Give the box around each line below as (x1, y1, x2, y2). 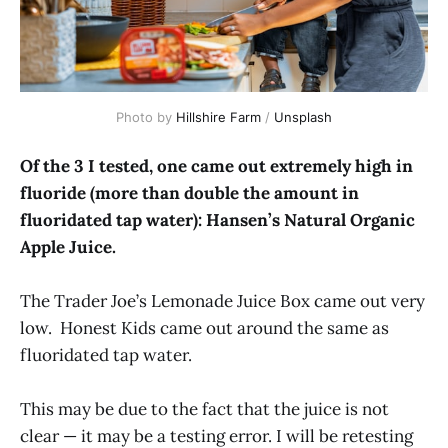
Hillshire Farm (176, 108, 261, 125)
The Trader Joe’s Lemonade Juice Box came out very (20, 290, 425, 313)
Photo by (116, 108, 176, 125)
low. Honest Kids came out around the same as (20, 317, 389, 340)
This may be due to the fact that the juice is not (20, 398, 389, 421)
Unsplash (274, 108, 332, 125)
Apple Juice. (20, 235, 116, 258)
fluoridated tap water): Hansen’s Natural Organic (20, 208, 415, 231)
